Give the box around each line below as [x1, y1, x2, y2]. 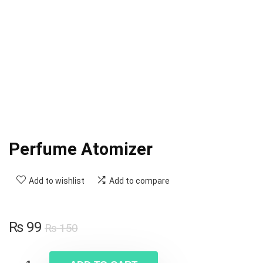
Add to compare [109, 176, 170, 186]
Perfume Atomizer [9, 139, 153, 160]
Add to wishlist [29, 176, 85, 186]
